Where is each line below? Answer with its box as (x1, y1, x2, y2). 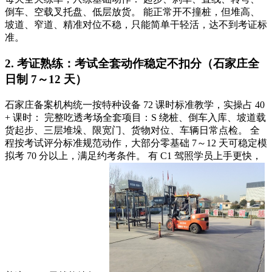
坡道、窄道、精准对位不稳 (5, 19, 121, 30)
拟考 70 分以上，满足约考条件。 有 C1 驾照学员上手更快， (5, 150, 262, 161)
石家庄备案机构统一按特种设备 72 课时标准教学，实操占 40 (5, 99, 265, 110)
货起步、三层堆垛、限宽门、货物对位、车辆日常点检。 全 (5, 124, 260, 135)
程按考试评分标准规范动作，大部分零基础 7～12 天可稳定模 (5, 137, 267, 148)
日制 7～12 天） (5, 72, 87, 86)
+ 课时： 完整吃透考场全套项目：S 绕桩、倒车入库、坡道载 (5, 112, 266, 123)
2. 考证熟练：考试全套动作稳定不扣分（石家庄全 (5, 56, 259, 70)
